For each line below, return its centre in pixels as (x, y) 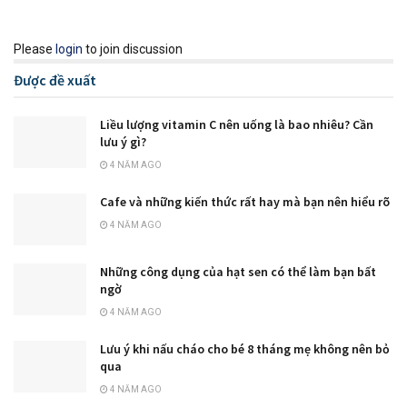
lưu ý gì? (123, 142)
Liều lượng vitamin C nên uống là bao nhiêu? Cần (237, 125)
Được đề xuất (55, 80)
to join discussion (133, 50)
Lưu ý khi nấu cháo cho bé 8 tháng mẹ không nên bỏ (245, 349)
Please (35, 50)
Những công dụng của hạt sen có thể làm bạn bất (238, 272)
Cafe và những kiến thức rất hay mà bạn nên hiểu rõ (246, 202)
